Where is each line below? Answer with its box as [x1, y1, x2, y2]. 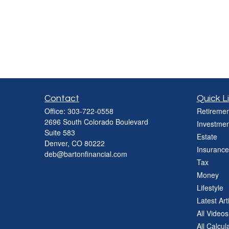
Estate [196, 131, 217, 142]
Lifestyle [196, 182, 223, 193]
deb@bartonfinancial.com [44, 149, 127, 159]
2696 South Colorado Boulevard [44, 117, 148, 127]
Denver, [44, 138, 70, 148]
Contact [44, 94, 79, 103]
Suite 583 [44, 127, 75, 138]
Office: [44, 106, 67, 116]
